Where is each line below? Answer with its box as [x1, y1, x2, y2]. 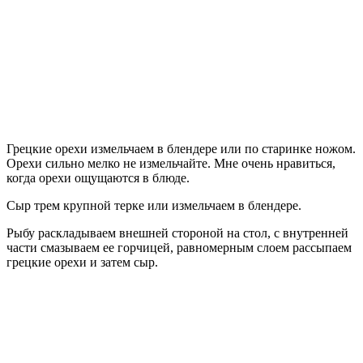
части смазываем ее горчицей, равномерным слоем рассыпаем [6, 240, 352, 254]
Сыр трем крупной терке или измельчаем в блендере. [6, 198, 301, 212]
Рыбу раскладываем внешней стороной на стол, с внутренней [6, 225, 348, 240]
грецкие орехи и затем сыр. [6, 254, 158, 269]
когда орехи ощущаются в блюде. [6, 170, 190, 185]
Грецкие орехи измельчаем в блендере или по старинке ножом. [6, 141, 356, 156]
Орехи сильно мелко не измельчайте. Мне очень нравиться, [6, 156, 335, 170]
